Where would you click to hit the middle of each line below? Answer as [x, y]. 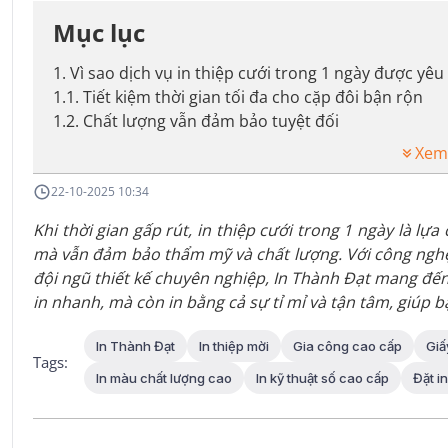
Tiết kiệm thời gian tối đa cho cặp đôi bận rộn [253, 97]
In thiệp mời [234, 346]
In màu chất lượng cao [164, 378]
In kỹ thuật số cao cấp [322, 378]
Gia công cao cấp [347, 346]
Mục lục [99, 32]
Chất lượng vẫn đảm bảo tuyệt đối [211, 121]
